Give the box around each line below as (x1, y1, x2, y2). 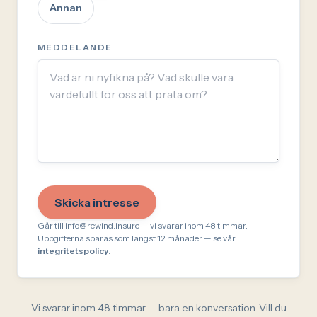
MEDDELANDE (38, 41, 113, 52)
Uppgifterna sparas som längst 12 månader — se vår (38, 232, 236, 243)
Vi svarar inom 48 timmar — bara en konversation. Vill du (30, 301, 287, 314)
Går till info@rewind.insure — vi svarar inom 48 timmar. (38, 219, 248, 231)
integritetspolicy (38, 245, 108, 256)
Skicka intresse (54, 195, 139, 209)
